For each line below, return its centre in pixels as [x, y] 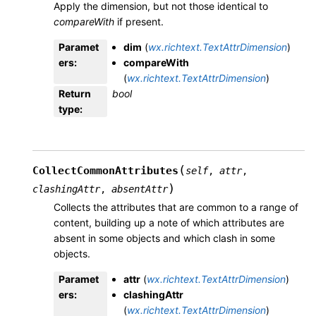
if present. [139, 22]
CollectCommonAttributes [105, 171]
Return [75, 94]
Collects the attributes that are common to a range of [176, 207]
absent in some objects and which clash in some [164, 238]
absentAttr [140, 189]
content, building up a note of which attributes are [169, 223]
